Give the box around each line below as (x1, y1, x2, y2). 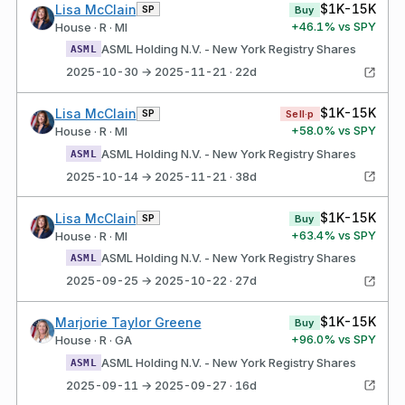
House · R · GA (54, 333, 132, 347)
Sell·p (286, 108, 315, 120)
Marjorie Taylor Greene (54, 315, 202, 330)
